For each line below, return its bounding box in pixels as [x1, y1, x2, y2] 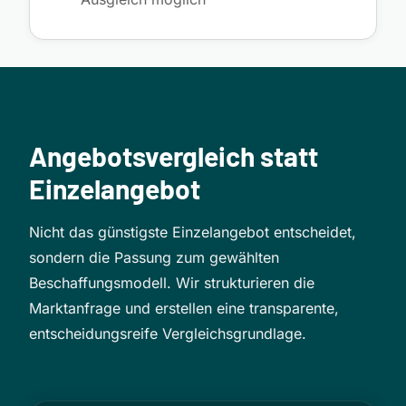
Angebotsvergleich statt [29, 139, 318, 172]
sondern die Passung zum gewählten [29, 247, 279, 266]
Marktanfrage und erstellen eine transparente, [29, 298, 339, 317]
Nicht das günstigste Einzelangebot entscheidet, [29, 222, 356, 241]
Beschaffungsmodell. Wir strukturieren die [29, 273, 314, 292]
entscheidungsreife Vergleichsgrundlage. [29, 324, 306, 343]
